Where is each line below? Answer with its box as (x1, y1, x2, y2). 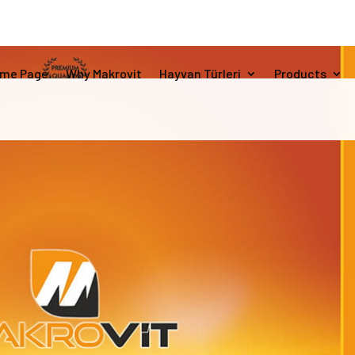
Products (273, 66, 326, 81)
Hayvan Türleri (158, 66, 241, 81)
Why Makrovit (65, 66, 142, 81)
